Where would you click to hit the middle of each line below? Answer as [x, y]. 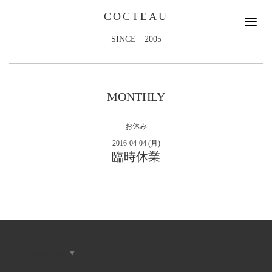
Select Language [38, 253]
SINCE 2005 [136, 39]
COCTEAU [136, 16]
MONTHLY [136, 97]
